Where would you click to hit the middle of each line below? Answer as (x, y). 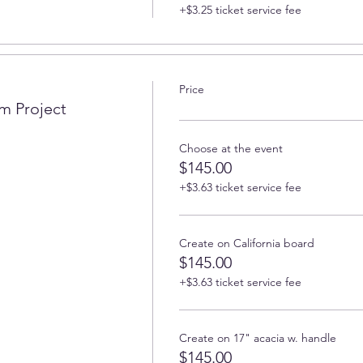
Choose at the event (231, 148)
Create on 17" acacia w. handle (257, 337)
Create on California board (246, 243)
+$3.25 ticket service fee (240, 9)
